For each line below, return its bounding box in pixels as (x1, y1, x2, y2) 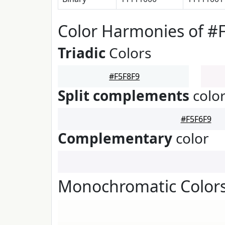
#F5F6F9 (180, 114, 211, 125)
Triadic (58, 43, 105, 62)
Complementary (58, 129, 172, 148)
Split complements (58, 86, 189, 105)
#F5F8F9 (109, 71, 140, 82)
